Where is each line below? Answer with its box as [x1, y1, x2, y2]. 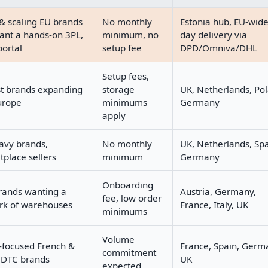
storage [102, 83, 135, 95]
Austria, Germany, [180, 185, 256, 197]
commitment [102, 246, 156, 258]
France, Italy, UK [180, 198, 248, 211]
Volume [102, 233, 135, 245]
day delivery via [180, 28, 247, 41]
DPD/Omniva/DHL [180, 41, 257, 54]
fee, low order [102, 191, 162, 204]
